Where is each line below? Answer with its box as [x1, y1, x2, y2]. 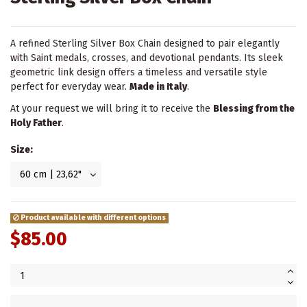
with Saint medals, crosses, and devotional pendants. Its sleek [10, 51, 283, 64]
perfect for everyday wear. [10, 80, 130, 93]
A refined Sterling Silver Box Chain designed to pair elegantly [10, 37, 280, 49]
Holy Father [10, 116, 62, 129]
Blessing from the [213, 102, 295, 114]
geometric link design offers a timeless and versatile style [10, 66, 267, 78]
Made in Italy [130, 80, 187, 93]
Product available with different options [19, 213, 167, 223]
